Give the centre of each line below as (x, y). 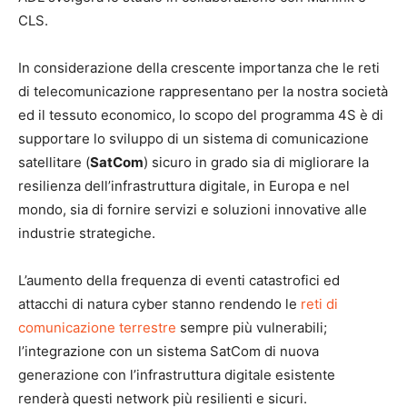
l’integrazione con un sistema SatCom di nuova (169, 351)
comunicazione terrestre (97, 328)
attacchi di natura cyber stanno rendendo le (159, 304)
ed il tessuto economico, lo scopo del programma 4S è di (201, 115)
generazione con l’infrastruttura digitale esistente (177, 375)
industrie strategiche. (87, 233)
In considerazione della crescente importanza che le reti (199, 68)
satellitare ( (54, 162)
